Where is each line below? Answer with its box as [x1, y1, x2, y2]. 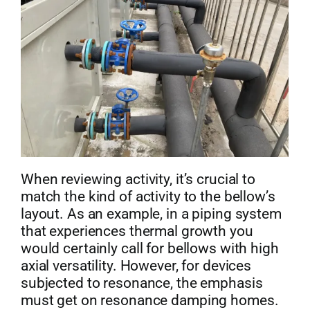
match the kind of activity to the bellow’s [20, 188, 275, 206]
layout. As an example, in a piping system [20, 206, 282, 223]
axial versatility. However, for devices [20, 257, 252, 275]
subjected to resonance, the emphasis [20, 275, 263, 292]
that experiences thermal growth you [20, 223, 253, 240]
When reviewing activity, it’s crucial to [20, 171, 255, 188]
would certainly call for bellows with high [20, 240, 279, 257]
